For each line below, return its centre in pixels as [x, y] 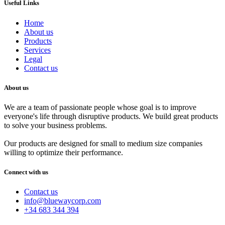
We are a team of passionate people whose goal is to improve [100, 107]
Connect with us [26, 172]
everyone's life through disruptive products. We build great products [111, 116]
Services [37, 50]
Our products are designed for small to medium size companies [103, 143]
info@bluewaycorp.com [63, 201]
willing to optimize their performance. [64, 152]
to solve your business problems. [55, 125]
